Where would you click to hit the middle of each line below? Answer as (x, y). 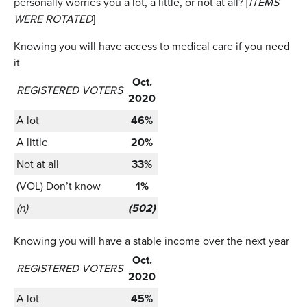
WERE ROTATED (53, 19)
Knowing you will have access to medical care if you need (152, 46)
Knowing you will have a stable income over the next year (151, 241)
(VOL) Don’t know (59, 186)
